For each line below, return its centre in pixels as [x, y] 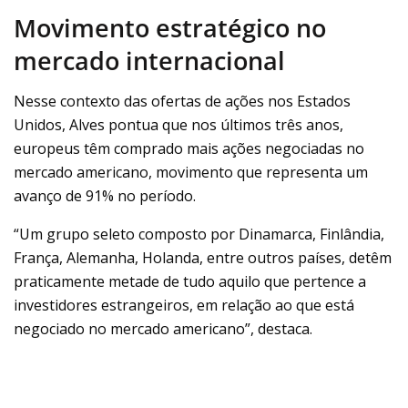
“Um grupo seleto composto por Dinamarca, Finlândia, [199, 235]
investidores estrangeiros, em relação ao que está [184, 306]
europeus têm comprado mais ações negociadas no [189, 149]
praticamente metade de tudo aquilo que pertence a [190, 282]
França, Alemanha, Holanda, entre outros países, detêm [203, 258]
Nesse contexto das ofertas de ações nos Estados [182, 102]
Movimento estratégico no [170, 27]
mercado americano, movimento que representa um [191, 173]
